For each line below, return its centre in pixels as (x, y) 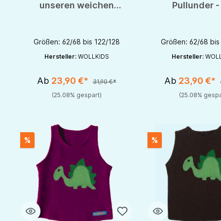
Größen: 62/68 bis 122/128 (76, 42)
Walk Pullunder (77, 16)
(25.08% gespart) (76, 95)
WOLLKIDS (93, 57)
